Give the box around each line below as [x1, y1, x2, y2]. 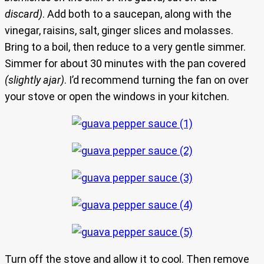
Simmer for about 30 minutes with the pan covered [5, 57, 246, 70]
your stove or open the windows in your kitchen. [5, 90, 229, 103]
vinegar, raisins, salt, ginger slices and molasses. [5, 24, 233, 37]
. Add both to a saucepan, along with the [42, 8, 232, 21]
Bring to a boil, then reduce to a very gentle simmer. [5, 41, 246, 54]
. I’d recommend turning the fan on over [64, 74, 249, 87]
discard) [5, 8, 42, 21]
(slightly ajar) [5, 74, 64, 87]
